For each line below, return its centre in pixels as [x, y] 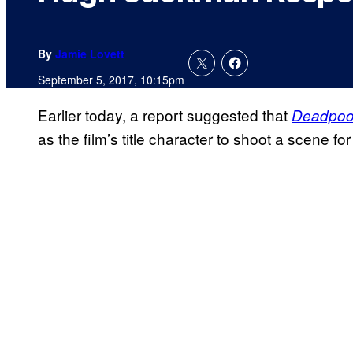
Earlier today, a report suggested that [165, 115]
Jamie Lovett [90, 54]
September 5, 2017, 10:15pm [111, 80]
